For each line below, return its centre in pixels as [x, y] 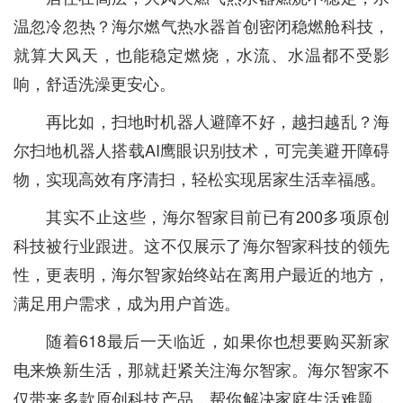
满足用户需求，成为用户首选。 [127, 303]
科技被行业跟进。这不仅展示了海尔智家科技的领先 [201, 245]
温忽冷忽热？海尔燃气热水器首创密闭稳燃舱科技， [201, 26]
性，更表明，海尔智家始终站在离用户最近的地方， [201, 274]
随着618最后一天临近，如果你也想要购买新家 [218, 340]
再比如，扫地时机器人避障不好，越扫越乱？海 [218, 121]
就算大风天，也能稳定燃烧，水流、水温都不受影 [201, 54]
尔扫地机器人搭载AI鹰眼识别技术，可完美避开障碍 [201, 150]
